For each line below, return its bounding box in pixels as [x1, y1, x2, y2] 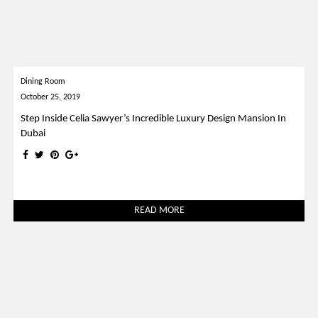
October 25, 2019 [21, 93, 81, 102]
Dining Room [21, 77, 66, 87]
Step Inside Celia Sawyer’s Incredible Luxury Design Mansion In [21, 114, 287, 125]
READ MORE [133, 205, 185, 216]
